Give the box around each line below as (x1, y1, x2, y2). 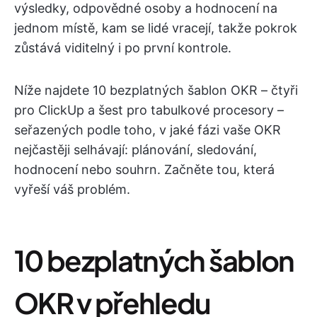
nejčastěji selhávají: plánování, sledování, (14, 142, 257, 157)
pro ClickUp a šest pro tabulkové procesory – (14, 103, 284, 117)
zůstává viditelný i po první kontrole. (14, 40, 231, 55)
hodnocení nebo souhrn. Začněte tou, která (14, 162, 275, 177)
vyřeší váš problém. (14, 182, 130, 197)
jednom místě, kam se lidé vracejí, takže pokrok (14, 21, 297, 35)
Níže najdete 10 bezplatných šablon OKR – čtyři (14, 83, 298, 98)
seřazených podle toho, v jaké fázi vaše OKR (14, 122, 281, 137)
